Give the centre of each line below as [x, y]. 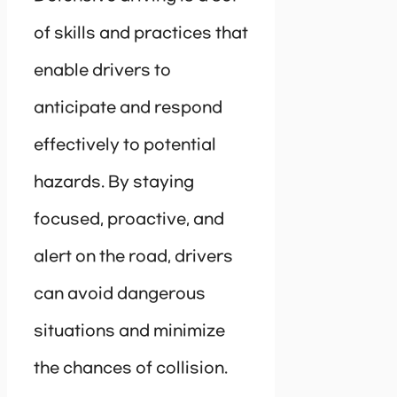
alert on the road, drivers [133, 257]
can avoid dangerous [120, 294]
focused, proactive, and [129, 219]
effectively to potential [125, 145]
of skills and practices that [141, 33]
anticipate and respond [128, 108]
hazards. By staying [114, 182]
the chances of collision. [131, 368]
